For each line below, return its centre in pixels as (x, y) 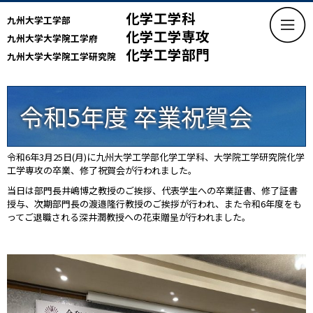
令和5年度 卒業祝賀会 (136, 116)
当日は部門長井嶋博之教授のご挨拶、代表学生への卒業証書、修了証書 (152, 190)
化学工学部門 (168, 54)
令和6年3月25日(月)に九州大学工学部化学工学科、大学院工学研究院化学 (156, 157)
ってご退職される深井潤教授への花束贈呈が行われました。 (129, 217)
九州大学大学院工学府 (52, 38)
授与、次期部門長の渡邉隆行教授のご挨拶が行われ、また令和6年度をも (154, 204)
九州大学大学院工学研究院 (61, 56)
